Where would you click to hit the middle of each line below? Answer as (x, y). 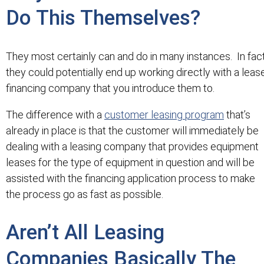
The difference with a (55, 114)
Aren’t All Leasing (85, 232)
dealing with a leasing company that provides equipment (132, 146)
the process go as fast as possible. (85, 194)
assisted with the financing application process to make (131, 178)
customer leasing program (164, 114)
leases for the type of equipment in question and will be (130, 162)
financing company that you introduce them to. (110, 88)
